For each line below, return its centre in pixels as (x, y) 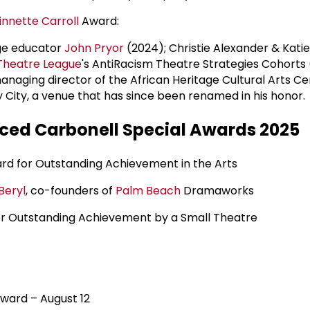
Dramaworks (217, 191)
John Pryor (94, 48)
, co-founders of (71, 191)
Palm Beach (148, 191)
